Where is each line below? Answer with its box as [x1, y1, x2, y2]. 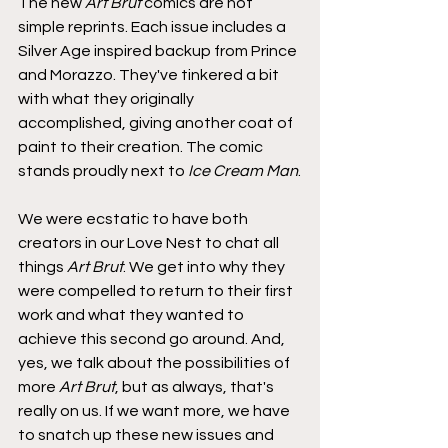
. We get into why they [123, 258, 288, 275]
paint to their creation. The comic [18, 138, 266, 155]
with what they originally [18, 90, 197, 107]
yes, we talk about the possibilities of [18, 354, 293, 371]
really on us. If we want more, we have [18, 402, 293, 419]
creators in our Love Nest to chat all [18, 234, 282, 251]
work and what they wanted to [18, 306, 247, 323]
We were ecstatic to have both [18, 210, 251, 227]
